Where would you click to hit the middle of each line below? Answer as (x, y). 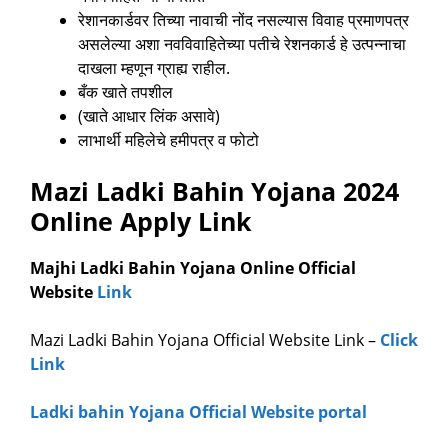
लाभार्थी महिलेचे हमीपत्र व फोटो (168, 140)
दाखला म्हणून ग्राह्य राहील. (154, 68)
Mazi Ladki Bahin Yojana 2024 (214, 191)
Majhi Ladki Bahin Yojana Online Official (193, 268)
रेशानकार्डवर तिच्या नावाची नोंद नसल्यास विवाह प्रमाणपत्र (243, 20)
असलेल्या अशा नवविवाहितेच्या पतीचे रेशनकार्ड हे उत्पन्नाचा (242, 44)
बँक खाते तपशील (125, 92)
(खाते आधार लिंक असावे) (149, 116)
